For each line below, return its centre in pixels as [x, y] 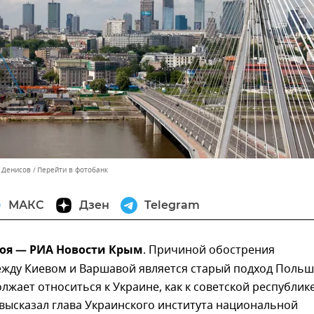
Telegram [172, 205]
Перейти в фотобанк [73, 170]
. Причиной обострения [209, 250]
